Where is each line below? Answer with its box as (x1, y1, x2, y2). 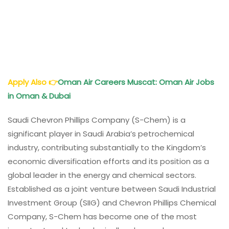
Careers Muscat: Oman (93, 76, 185, 87)
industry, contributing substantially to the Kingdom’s (8, 142, 206, 153)
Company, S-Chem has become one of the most (8, 211, 197, 222)
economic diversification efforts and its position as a (8, 155, 209, 167)
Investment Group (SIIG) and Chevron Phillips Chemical (8, 197, 216, 208)
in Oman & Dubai (8, 90, 73, 101)
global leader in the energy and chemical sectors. (8, 169, 196, 180)
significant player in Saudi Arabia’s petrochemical (8, 128, 194, 139)
